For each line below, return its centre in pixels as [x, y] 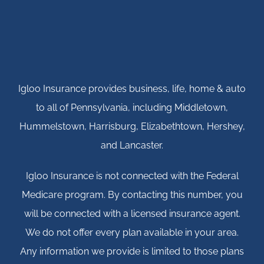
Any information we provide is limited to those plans [132, 252]
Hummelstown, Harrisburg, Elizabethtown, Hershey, [132, 127]
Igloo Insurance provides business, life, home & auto [132, 89]
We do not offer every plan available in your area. [132, 233]
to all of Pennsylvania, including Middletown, [132, 108]
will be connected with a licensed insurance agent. [132, 214]
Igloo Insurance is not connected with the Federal [132, 176]
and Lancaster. [132, 146]
